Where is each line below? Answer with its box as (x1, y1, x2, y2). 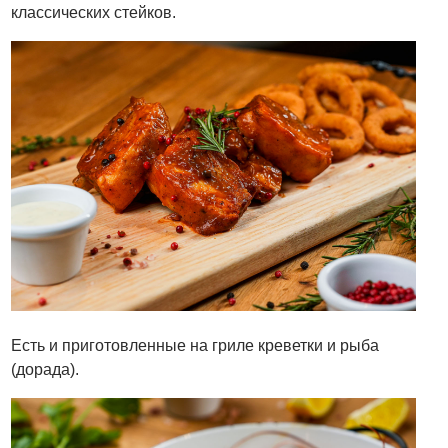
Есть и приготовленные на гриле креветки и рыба (11, 336, 380, 354)
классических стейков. (11, 4, 177, 22)
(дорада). (11, 360, 80, 378)
